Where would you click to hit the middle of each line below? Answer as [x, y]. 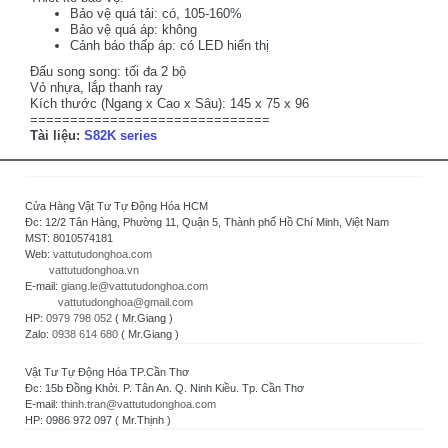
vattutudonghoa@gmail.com [125, 302]
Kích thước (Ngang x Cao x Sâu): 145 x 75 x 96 [169, 103]
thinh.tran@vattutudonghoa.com [138, 404]
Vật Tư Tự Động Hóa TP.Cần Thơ [107, 372]
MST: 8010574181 [69, 238]
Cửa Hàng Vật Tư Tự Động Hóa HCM [116, 206]
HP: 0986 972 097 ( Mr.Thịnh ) [98, 420]
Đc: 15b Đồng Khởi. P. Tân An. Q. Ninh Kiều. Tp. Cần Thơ [164, 388]
